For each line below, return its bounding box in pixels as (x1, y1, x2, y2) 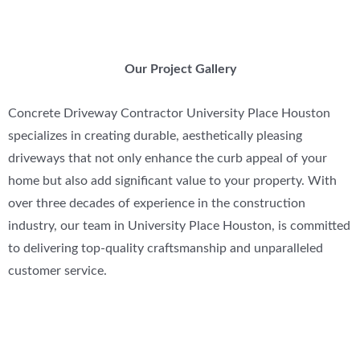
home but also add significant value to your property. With (8, 175, 337, 188)
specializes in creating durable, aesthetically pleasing (8, 130, 302, 143)
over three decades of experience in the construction (8, 198, 305, 211)
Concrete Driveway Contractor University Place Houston (8, 108, 330, 121)
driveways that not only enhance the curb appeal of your (8, 153, 327, 166)
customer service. (8, 265, 107, 278)
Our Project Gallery (124, 63, 236, 76)
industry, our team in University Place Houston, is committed (8, 220, 350, 233)
